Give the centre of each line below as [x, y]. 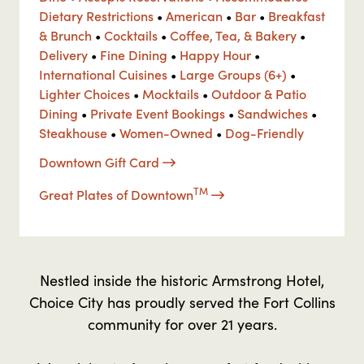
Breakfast [297, 15]
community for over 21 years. [182, 324]
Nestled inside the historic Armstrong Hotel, [182, 280]
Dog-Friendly [264, 132]
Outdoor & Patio [259, 93]
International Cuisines [103, 74]
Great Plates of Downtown [116, 194]
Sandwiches [273, 113]
